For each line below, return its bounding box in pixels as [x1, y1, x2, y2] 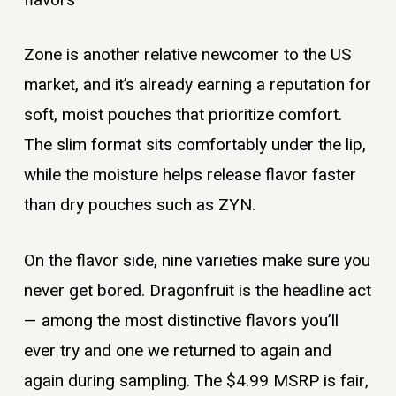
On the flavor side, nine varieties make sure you [23, 247, 370, 273]
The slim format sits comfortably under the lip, [23, 133, 366, 158]
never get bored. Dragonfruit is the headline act [23, 278, 371, 303]
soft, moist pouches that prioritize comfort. [23, 103, 342, 128]
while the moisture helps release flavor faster [23, 163, 356, 188]
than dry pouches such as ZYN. [23, 193, 255, 218]
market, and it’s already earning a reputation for [23, 72, 371, 98]
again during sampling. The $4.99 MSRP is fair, [23, 368, 369, 393]
